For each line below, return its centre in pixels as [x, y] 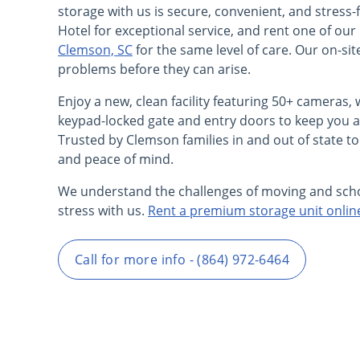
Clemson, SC [95, 50]
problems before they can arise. [154, 69]
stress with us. [103, 211]
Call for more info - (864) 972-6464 [182, 260]
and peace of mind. [116, 159]
